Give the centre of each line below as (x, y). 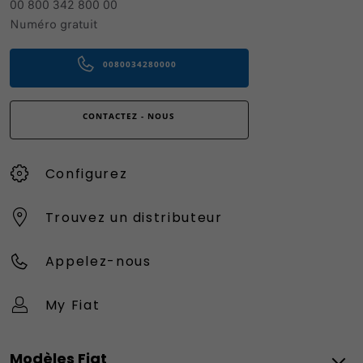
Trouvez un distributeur (134, 217)
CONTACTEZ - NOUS (129, 116)
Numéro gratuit (53, 24)
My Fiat (73, 305)
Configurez (86, 173)
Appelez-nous (98, 261)
